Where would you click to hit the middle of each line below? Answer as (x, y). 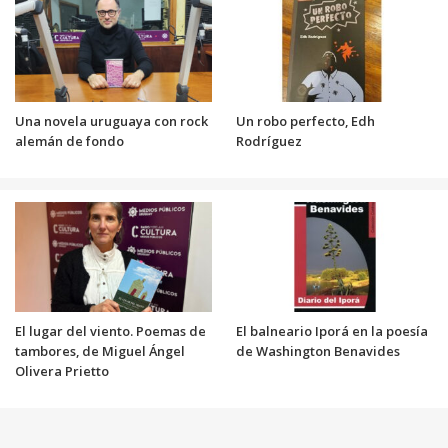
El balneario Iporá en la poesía (332, 330)
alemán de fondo (69, 140)
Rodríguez (269, 140)
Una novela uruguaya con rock (111, 120)
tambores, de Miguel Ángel (99, 350)
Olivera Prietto (61, 370)
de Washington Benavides (321, 350)
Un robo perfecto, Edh (305, 120)
